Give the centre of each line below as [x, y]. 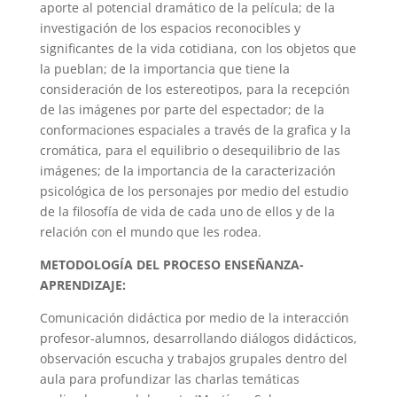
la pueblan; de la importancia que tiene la [164, 69]
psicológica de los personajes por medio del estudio [194, 191]
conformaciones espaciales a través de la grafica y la [195, 130]
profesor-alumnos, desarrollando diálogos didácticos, [198, 338]
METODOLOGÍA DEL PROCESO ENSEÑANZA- [171, 265]
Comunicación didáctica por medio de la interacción [194, 318]
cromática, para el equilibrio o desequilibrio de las [190, 150]
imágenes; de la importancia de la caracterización [187, 171]
